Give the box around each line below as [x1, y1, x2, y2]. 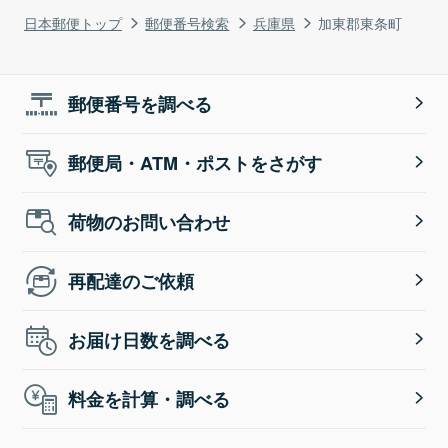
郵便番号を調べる [68, 90, 213, 117]
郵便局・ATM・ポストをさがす [68, 149, 323, 176]
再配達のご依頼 [68, 267, 195, 294]
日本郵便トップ [24, 11, 122, 33]
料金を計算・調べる [68, 385, 231, 412]
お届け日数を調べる [68, 326, 231, 353]
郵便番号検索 [145, 11, 230, 33]
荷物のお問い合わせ [68, 208, 231, 235]
